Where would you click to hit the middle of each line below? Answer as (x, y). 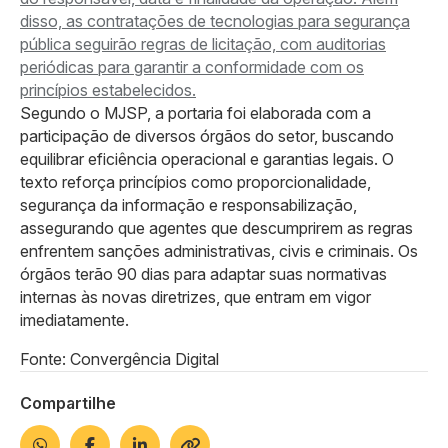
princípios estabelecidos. (108, 89)
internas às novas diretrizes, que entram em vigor (195, 296)
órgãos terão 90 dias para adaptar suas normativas (203, 273)
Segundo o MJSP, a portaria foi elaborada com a (195, 112)
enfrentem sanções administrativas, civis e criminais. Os (219, 250)
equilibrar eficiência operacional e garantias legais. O (207, 158)
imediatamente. (74, 319)
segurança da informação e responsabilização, (188, 204)
